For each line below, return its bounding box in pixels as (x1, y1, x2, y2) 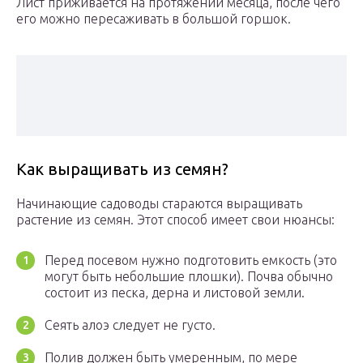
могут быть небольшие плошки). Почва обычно (45, 269, 333, 284)
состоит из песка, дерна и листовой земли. (45, 285, 305, 301)
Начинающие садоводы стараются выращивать (16, 196, 302, 211)
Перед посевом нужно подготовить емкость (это (45, 253, 337, 268)
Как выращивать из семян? (16, 160, 228, 179)
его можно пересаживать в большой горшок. (16, 11, 291, 27)
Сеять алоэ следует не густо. (45, 318, 216, 333)
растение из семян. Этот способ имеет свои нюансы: (16, 212, 335, 228)
